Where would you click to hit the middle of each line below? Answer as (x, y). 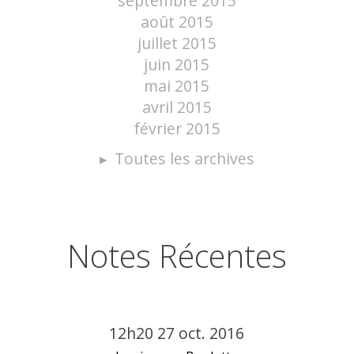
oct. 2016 (212, 333)
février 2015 (177, 128)
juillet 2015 (177, 43)
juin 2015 (177, 64)
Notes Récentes (177, 255)
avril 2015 (177, 107)
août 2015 (177, 21)
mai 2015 (177, 85)
